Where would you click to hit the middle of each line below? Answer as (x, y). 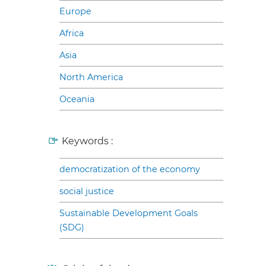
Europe (75, 11)
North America (91, 77)
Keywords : (87, 141)
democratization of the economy (130, 169)
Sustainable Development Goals (129, 213)
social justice (87, 191)
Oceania (77, 99)
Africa (72, 33)
